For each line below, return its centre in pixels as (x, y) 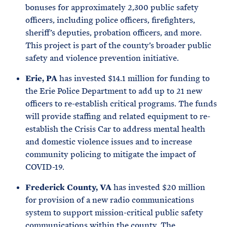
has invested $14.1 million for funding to (134, 78)
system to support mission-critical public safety (114, 213)
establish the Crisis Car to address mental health (115, 129)
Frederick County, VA (68, 187)
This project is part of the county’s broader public (118, 45)
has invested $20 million (158, 187)
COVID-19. (45, 167)
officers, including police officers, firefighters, (110, 20)
